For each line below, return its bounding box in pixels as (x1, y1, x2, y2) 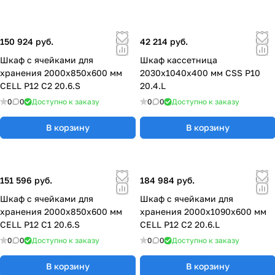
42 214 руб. (140, 36, 188, 47)
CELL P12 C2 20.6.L (140, 219, 220, 230)
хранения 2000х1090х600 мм (140, 206, 266, 217)
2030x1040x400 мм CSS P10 (140, 68, 260, 78)
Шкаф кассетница (140, 55, 217, 65)
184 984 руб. (140, 175, 195, 185)
